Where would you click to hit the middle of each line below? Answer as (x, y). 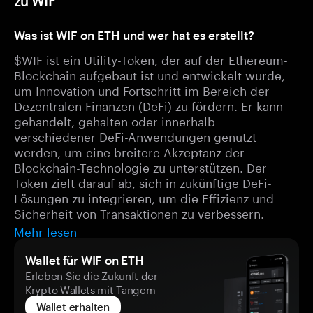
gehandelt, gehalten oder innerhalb (115, 120)
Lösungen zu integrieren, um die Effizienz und (144, 197)
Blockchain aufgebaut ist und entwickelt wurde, (150, 74)
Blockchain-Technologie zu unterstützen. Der (140, 166)
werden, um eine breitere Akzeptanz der (129, 151)
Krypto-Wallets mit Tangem (90, 289)
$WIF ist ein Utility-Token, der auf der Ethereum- (151, 59)
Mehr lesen (45, 231)
